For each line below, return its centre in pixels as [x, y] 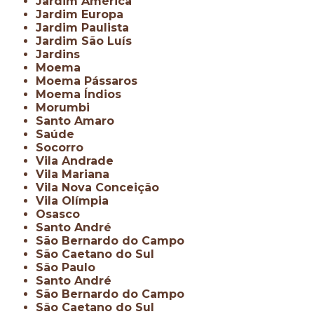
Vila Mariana [77, 174]
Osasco [63, 214]
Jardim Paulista [86, 27]
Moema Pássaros [92, 81]
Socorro [64, 147]
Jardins [61, 54]
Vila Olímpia [77, 200]
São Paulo [70, 267]
